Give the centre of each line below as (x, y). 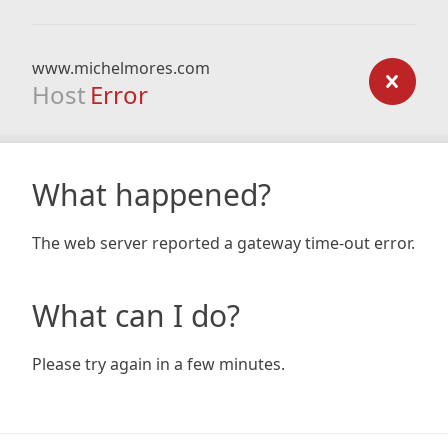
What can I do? (136, 315)
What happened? (151, 194)
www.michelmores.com (121, 68)
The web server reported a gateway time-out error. (223, 243)
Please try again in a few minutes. (158, 364)
